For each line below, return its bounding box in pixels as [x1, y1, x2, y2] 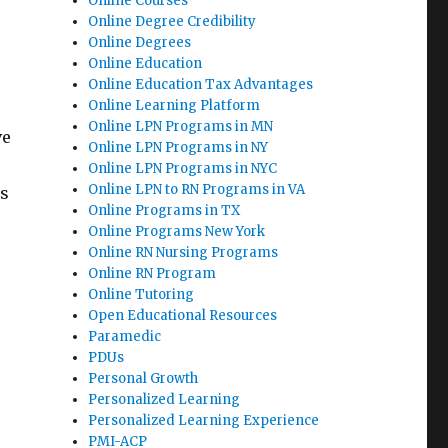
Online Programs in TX [88, 202, 241, 219]
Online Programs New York [88, 223, 266, 240]
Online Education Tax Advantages [88, 76, 314, 93]
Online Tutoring [88, 286, 195, 303]
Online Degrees [88, 34, 192, 51]
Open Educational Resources [88, 307, 278, 324]
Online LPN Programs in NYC [88, 160, 278, 177]
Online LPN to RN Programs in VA [88, 181, 306, 198]
